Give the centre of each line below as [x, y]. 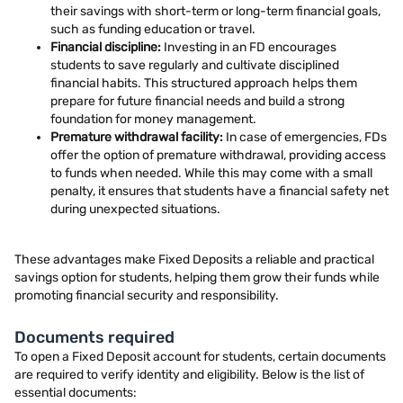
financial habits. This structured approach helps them [204, 83]
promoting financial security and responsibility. [147, 295]
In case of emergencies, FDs [305, 137]
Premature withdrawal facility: [137, 137]
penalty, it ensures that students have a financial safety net [219, 191]
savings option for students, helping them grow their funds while [197, 277]
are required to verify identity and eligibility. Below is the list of [189, 374]
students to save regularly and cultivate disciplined [195, 65]
